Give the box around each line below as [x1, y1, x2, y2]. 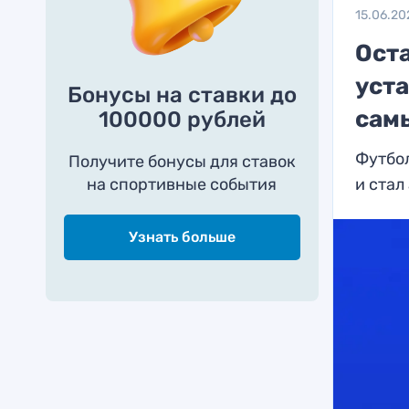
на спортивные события [87, 174, 278, 194]
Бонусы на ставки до [67, 82, 297, 108]
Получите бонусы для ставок [68, 152, 296, 172]
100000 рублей [98, 107, 266, 132]
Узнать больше [128, 228, 236, 246]
